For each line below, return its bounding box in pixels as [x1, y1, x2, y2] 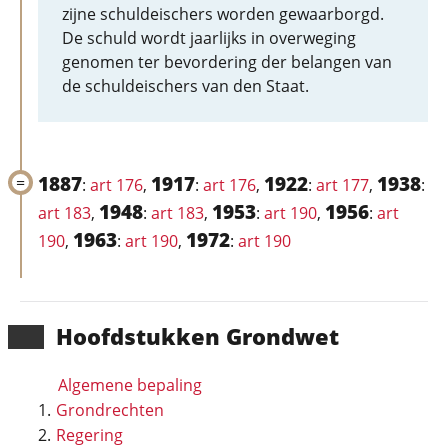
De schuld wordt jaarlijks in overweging [62, 27, 356, 49]
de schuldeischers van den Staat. [62, 75, 309, 97]
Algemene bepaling [58, 374, 202, 396]
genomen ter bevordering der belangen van [62, 51, 392, 73]
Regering [56, 424, 123, 446]
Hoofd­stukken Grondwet [56, 321, 339, 351]
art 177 [316, 174, 369, 196]
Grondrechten [56, 399, 164, 421]
